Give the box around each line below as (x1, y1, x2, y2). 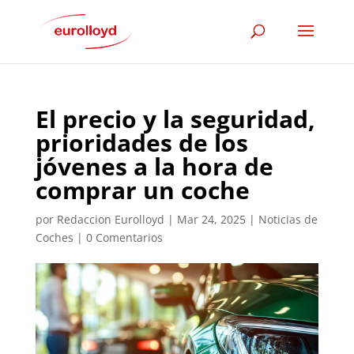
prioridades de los (35, 126, 248, 159)
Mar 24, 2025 (176, 212, 246, 227)
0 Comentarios (85, 230, 163, 245)
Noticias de (258, 212, 318, 227)
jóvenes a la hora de (35, 150, 273, 183)
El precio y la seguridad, (35, 103, 315, 135)
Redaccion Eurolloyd (56, 212, 164, 227)
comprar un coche (35, 174, 250, 206)
